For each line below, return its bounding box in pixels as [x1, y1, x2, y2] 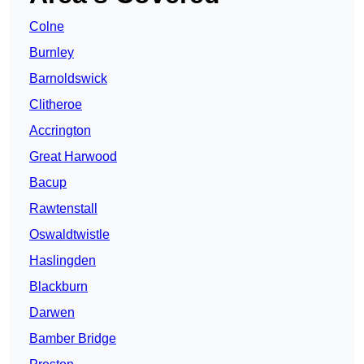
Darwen [29, 305, 75, 320]
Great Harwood [29, 149, 117, 164]
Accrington [29, 123, 91, 138]
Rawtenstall [29, 201, 97, 216]
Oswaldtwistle [29, 227, 110, 242]
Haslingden [29, 253, 96, 268]
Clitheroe [29, 97, 82, 112]
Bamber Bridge [29, 331, 116, 346]
